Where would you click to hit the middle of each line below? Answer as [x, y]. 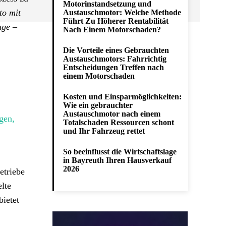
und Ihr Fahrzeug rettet [104, 131]
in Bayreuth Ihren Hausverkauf [117, 160]
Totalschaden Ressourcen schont [119, 122]
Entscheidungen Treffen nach [114, 67]
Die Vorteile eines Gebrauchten [116, 50]
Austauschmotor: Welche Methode [122, 12]
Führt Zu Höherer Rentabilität [116, 21]
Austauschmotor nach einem [112, 114]
